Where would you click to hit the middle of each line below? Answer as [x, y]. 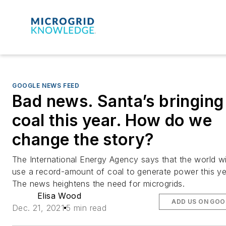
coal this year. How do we [112, 120]
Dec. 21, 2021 [38, 208]
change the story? [83, 139]
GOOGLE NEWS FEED [46, 85]
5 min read [87, 208]
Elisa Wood [60, 195]
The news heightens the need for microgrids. [99, 183]
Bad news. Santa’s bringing [118, 101]
